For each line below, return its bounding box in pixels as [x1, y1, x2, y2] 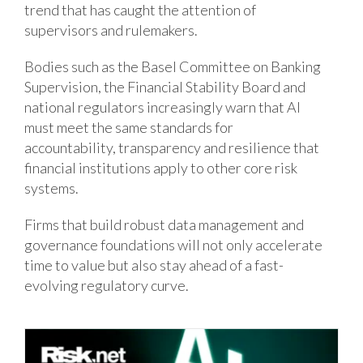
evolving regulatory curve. [24, 275, 189, 294]
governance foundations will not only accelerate [24, 235, 322, 254]
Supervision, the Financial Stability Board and [24, 77, 305, 96]
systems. [24, 178, 79, 197]
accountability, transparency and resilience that [24, 138, 319, 156]
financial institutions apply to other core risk [24, 158, 297, 177]
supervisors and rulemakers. [24, 20, 198, 39]
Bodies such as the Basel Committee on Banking [24, 57, 321, 75]
